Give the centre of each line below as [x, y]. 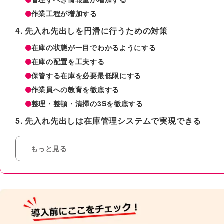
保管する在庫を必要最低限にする [86, 75]
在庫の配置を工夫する [68, 61]
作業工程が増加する [64, 13]
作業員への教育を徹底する [75, 89]
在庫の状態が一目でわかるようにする [94, 47]
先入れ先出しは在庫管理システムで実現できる [113, 120]
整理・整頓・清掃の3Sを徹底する [87, 103]
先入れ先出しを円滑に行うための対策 [97, 30]
